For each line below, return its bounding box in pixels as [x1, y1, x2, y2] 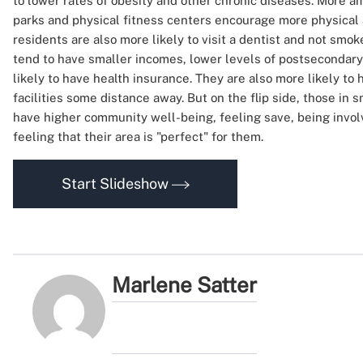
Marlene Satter [112, 272, 258, 297]
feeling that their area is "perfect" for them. [13, 130, 270, 143]
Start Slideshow [61, 175, 172, 192]
